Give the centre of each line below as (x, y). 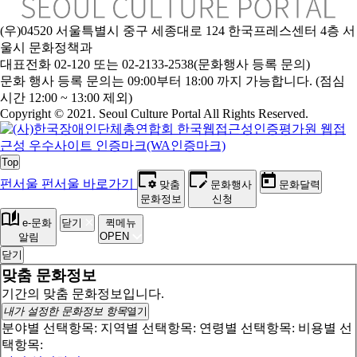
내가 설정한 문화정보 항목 (65, 311)
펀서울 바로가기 (88, 183)
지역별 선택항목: (148, 328)
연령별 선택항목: (249, 328)
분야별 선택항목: (49, 328)
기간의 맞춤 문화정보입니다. (83, 293)
